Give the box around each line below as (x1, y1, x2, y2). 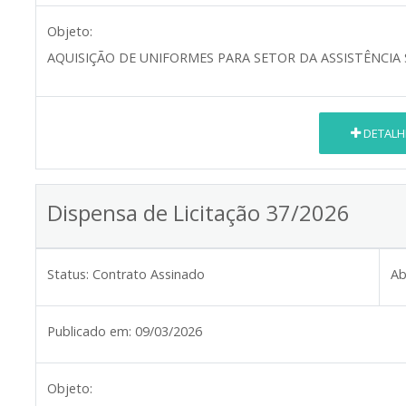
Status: (47, 266, 89, 284)
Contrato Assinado (92, 266, 205, 284)
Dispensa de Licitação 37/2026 (47, 198, 350, 228)
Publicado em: (47, 323, 131, 341)
